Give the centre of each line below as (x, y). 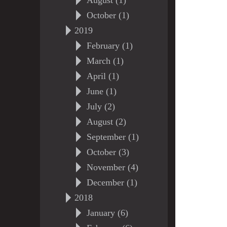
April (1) (103, 76)
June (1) (101, 91)
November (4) (112, 167)
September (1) (112, 137)
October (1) (108, 15)
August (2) (106, 122)
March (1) (105, 61)
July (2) (101, 106)
